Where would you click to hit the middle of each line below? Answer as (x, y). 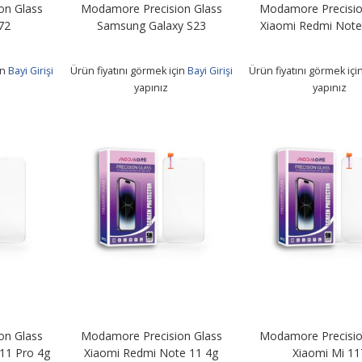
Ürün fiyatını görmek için (128, 70)
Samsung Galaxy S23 (151, 25)
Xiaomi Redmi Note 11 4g (152, 352)
